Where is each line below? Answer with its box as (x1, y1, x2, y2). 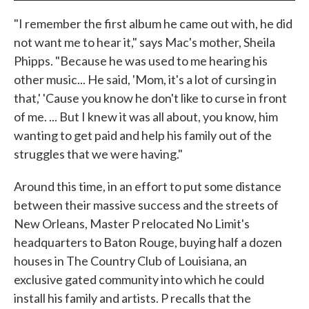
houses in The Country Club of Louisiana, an (14, 252, 247, 268)
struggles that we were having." (14, 146, 183, 161)
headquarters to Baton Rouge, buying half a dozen (14, 234, 282, 250)
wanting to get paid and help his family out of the (14, 127, 272, 143)
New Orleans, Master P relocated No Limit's (14, 215, 250, 231)
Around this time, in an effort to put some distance (14, 178, 281, 194)
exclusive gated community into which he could (14, 271, 264, 287)
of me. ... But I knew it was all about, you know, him (14, 108, 278, 124)
